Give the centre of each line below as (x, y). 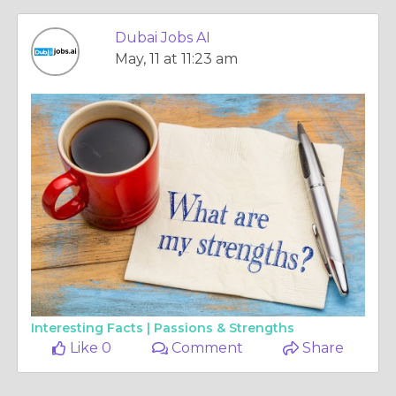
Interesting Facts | (92, 328)
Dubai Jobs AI (163, 38)
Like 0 (89, 348)
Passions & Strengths (224, 328)
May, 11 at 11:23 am (176, 59)
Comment (206, 348)
